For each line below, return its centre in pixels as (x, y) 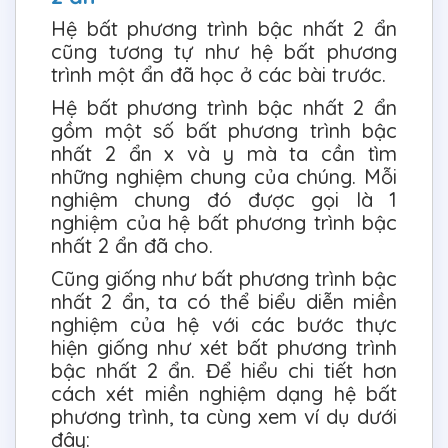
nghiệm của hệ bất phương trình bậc (224, 222)
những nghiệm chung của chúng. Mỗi (224, 176)
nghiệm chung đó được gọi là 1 (224, 199)
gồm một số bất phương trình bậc (224, 130)
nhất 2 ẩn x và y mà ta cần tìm (224, 153)
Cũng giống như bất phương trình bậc (224, 278)
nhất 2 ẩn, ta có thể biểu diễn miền (224, 301)
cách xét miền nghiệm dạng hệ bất (224, 393)
